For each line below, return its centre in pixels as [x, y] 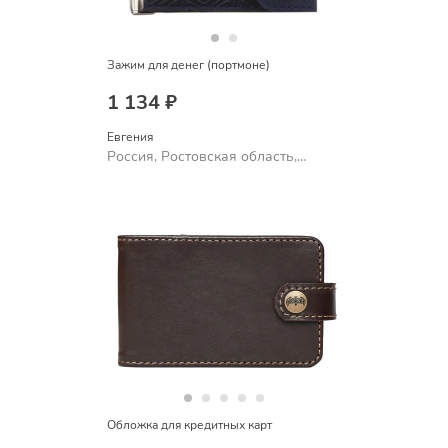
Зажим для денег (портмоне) [188, 64]
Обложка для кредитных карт [189, 424]
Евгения [129, 137]
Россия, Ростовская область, [201, 157]
